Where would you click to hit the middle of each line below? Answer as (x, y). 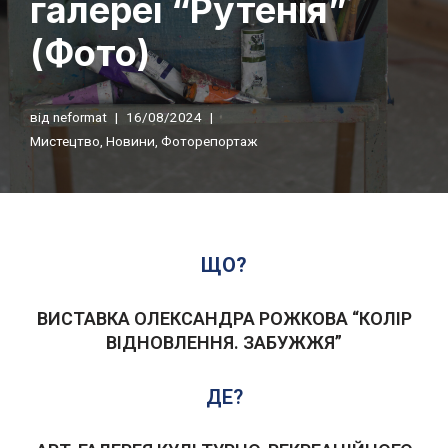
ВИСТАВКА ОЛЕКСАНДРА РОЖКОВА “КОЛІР (224, 319)
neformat (80, 117)
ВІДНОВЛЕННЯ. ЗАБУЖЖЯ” (224, 343)
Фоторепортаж (209, 141)
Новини (130, 141)
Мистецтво (65, 141)
